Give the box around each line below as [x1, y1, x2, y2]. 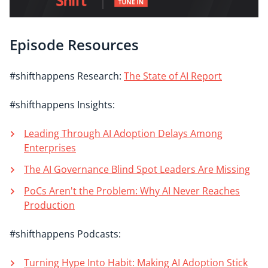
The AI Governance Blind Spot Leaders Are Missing [24, 162, 250, 176]
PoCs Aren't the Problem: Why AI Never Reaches [24, 184, 240, 197]
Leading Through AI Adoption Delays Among [24, 126, 223, 140]
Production [24, 198, 75, 212]
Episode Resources [10, 34, 139, 54]
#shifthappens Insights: [10, 98, 115, 111]
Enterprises [24, 141, 76, 154]
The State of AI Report [124, 69, 222, 83]
